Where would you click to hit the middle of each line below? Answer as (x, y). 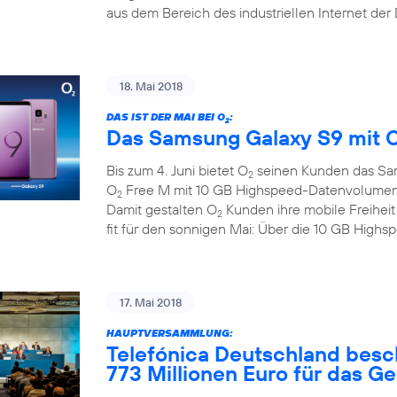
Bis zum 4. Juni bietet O (177, 170)
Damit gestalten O (162, 209)
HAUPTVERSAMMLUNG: (170, 333)
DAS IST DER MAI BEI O (166, 117)
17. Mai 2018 (151, 302)
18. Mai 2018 (151, 86)
